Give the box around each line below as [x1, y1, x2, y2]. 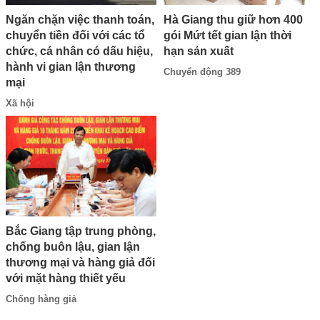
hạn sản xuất [164, 44, 234, 57]
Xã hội [6, 98, 34, 109]
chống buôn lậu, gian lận [6, 240, 140, 253]
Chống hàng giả [6, 293, 76, 304]
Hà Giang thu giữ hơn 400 [164, 13, 303, 26]
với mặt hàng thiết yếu [6, 271, 126, 284]
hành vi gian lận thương [6, 61, 136, 74]
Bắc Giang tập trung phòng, [6, 224, 156, 237]
